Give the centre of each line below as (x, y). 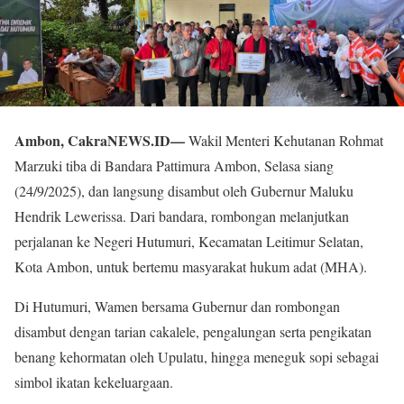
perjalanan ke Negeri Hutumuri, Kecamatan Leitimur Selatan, (189, 242)
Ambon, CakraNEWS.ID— (100, 141)
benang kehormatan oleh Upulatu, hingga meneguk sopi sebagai (197, 357)
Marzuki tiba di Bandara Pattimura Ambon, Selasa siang (174, 166)
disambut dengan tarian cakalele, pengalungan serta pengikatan (193, 332)
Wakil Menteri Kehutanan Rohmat (284, 141)
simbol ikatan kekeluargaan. (94, 382)
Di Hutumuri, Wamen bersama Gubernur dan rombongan (177, 307)
